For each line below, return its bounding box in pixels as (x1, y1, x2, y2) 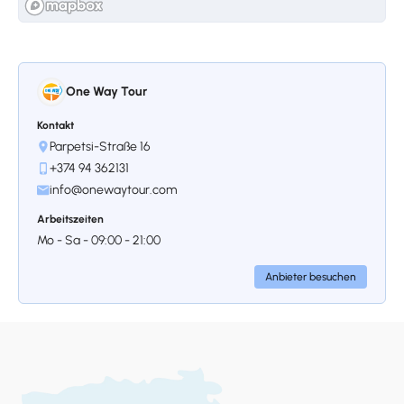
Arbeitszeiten (37, 213, 104, 226)
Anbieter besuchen (265, 271, 356, 284)
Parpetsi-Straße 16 (50, 139, 151, 155)
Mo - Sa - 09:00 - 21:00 (37, 233, 161, 249)
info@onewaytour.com (50, 182, 177, 198)
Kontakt (37, 119, 74, 133)
